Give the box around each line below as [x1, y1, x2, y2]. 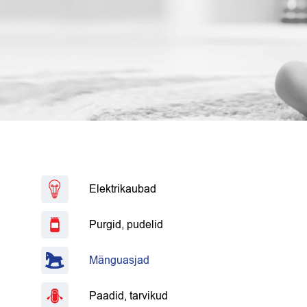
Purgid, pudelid [89, 217, 163, 232]
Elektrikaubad [89, 182, 156, 197]
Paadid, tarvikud [89, 288, 168, 304]
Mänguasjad [89, 253, 149, 268]
